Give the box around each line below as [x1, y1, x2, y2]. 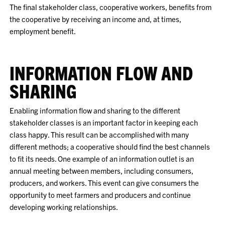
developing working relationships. [10, 202, 119, 211]
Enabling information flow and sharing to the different [10, 105, 181, 115]
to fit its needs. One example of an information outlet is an [10, 154, 194, 163]
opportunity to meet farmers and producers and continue [10, 190, 191, 199]
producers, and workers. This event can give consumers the [10, 178, 199, 187]
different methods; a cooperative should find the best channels [10, 142, 210, 151]
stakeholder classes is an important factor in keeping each [10, 118, 198, 127]
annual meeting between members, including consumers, [10, 166, 194, 175]
